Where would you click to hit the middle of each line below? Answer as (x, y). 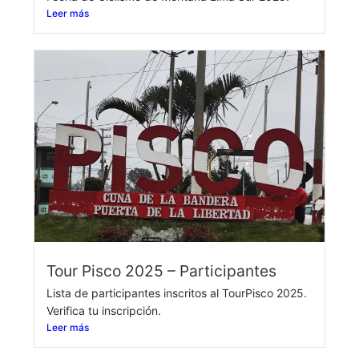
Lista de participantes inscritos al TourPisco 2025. (177, 292)
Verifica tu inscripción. (104, 310)
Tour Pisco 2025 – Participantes (161, 270)
